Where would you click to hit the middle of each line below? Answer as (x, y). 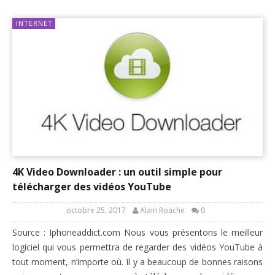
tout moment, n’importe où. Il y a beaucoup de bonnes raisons (137, 261)
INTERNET (34, 23)
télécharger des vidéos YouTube (92, 186)
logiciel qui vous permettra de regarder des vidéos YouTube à (137, 247)
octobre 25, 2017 (96, 210)
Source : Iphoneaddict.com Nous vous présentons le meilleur (137, 232)
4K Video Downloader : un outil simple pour (117, 172)
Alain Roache (162, 210)
